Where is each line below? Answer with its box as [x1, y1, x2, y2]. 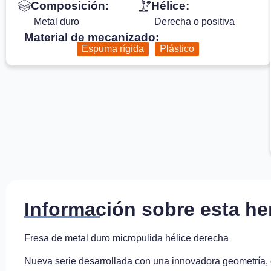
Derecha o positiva [154, 16, 235, 27]
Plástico [160, 43, 195, 54]
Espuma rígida [82, 43, 145, 54]
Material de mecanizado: [24, 30, 159, 44]
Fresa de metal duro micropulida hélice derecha [24, 232, 229, 243]
